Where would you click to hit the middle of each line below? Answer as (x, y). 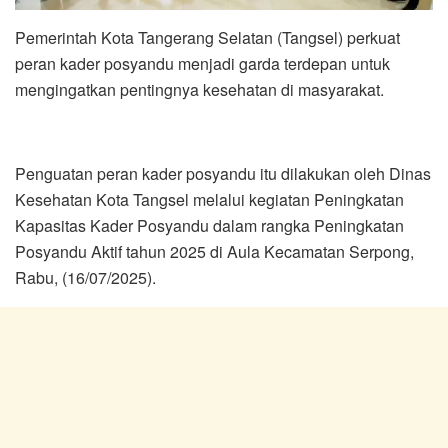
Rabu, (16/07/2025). (85, 277)
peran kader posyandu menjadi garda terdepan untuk (202, 63)
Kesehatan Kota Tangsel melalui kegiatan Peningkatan (209, 199)
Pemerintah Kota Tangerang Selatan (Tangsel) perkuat (207, 37)
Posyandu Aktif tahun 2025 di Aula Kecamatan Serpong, (214, 251)
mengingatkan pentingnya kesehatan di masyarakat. (199, 89)
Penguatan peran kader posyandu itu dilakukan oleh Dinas (223, 173)
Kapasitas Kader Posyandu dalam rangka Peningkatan (209, 225)
